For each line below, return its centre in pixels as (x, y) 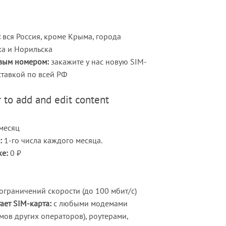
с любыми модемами (90, 203)
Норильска (32, 49)
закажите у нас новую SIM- (98, 61)
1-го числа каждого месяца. (52, 140)
